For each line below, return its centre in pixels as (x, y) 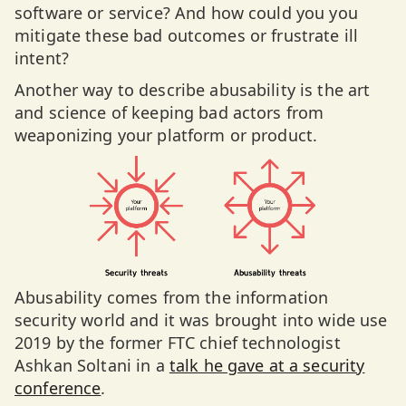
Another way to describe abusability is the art (193, 90)
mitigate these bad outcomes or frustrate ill (187, 35)
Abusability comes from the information (172, 297)
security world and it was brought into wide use (201, 320)
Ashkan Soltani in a (92, 365)
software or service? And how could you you (186, 13)
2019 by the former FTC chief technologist (178, 343)
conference (58, 388)
